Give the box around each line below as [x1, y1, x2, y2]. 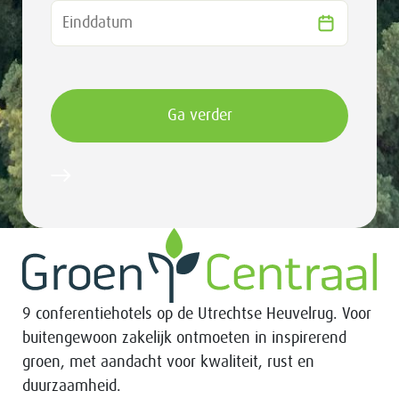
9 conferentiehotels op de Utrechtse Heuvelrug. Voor [22, 305, 371, 322]
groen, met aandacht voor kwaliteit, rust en [22, 354, 314, 370]
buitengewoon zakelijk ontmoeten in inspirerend [22, 330, 346, 346]
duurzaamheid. [22, 378, 121, 395]
